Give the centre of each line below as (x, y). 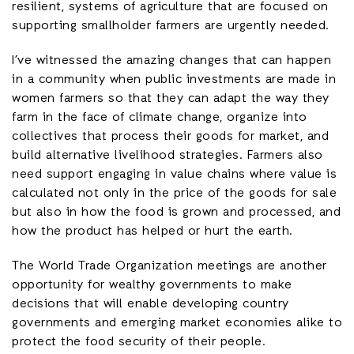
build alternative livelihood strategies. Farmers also (168, 156)
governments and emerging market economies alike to (177, 323)
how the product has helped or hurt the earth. (153, 232)
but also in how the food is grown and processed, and (176, 213)
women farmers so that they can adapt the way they (171, 99)
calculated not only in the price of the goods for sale (174, 194)
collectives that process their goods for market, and (170, 137)
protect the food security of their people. (139, 342)
